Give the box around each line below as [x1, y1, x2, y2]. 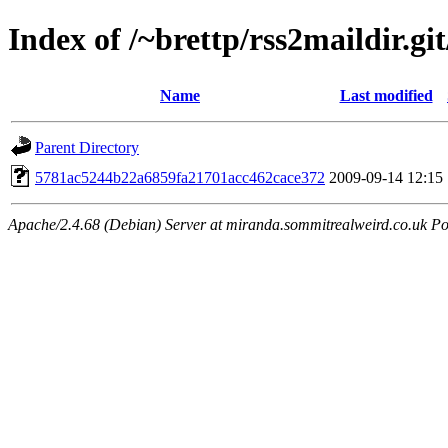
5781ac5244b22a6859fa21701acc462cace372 [35, 168, 325, 186]
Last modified [339, 86, 433, 104]
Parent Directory [35, 138, 139, 156]
